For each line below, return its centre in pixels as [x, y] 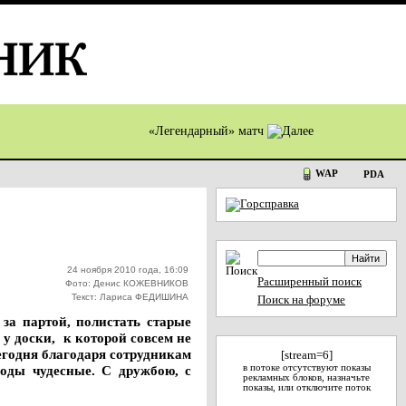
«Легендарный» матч [208, 131]
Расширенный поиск [309, 282]
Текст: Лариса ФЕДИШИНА [130, 297]
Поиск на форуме [301, 300]
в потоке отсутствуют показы [306, 367]
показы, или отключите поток [306, 387]
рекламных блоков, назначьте [306, 377]
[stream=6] [306, 355]
